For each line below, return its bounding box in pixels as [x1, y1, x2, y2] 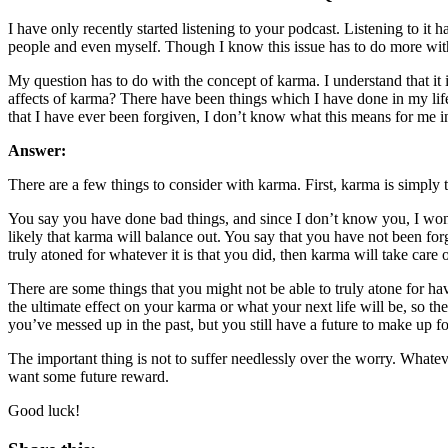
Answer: [8, 142, 66, 160]
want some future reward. [8, 368, 169, 386]
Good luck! [8, 402, 80, 420]
